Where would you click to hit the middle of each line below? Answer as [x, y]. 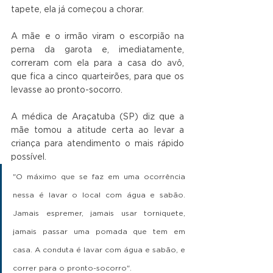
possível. [29, 158]
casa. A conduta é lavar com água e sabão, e [99, 250]
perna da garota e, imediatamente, [97, 50]
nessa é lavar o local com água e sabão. [99, 195]
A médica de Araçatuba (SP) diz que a [97, 117]
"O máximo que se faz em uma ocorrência [99, 177]
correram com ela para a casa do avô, [97, 64]
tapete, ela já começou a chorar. [77, 10]
